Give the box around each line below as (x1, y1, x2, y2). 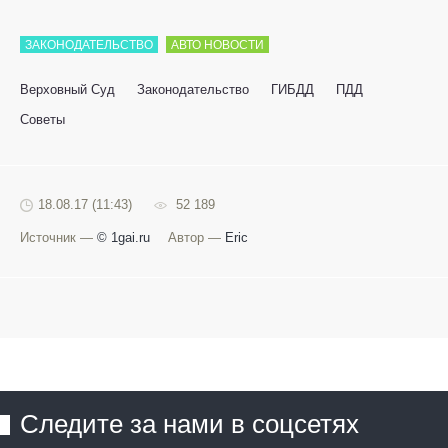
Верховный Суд (20, 82, 115, 98)
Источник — (20, 230, 97, 246)
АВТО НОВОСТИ (171, 38, 264, 53)
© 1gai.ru (97, 230, 150, 246)
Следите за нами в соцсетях (20, 409, 359, 440)
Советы (20, 112, 65, 128)
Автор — (168, 230, 225, 246)
